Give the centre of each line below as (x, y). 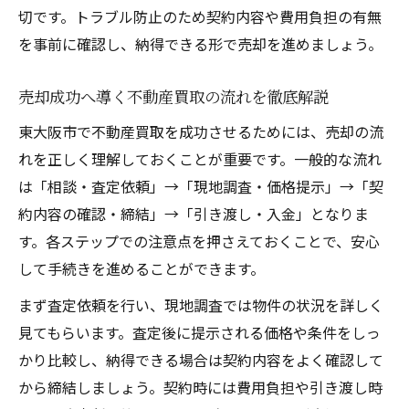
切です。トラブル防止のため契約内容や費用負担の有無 (200, 16)
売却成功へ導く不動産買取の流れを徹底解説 (173, 96)
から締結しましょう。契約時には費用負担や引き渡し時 (200, 387)
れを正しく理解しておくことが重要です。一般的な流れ (200, 158)
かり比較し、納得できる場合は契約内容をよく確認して (201, 359)
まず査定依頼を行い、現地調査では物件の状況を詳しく (201, 304)
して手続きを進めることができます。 (142, 268)
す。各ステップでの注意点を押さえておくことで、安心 (199, 241)
